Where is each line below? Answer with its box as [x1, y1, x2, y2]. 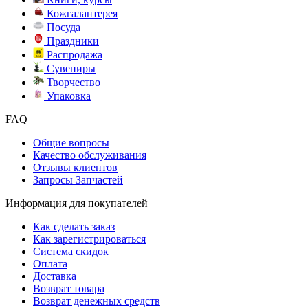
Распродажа [44, 49, 102, 60]
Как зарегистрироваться [33, 233, 146, 245]
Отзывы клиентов [33, 162, 118, 173]
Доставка [33, 270, 76, 282]
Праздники [44, 35, 99, 47]
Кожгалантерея [44, 8, 118, 19]
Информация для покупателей [5, 197, 148, 209]
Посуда [44, 21, 80, 33]
